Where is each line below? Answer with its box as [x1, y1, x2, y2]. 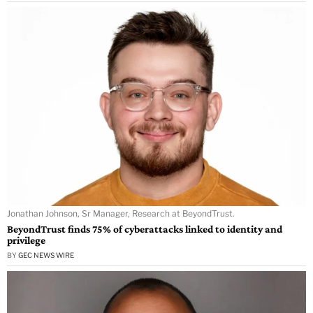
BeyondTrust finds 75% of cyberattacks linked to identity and [7, 222, 282, 235]
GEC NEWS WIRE [18, 250, 74, 259]
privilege [7, 233, 45, 246]
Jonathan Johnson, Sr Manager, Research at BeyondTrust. [7, 208, 235, 219]
